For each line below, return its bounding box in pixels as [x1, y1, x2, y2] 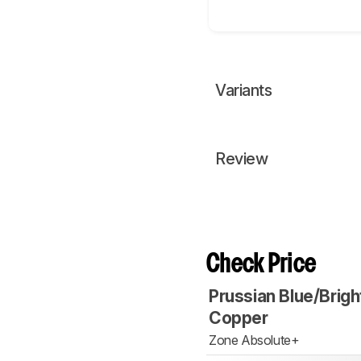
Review [215, 149, 268, 169]
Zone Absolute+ [209, 332, 300, 349]
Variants [215, 81, 272, 101]
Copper [209, 308, 268, 329]
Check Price [206, 253, 317, 277]
